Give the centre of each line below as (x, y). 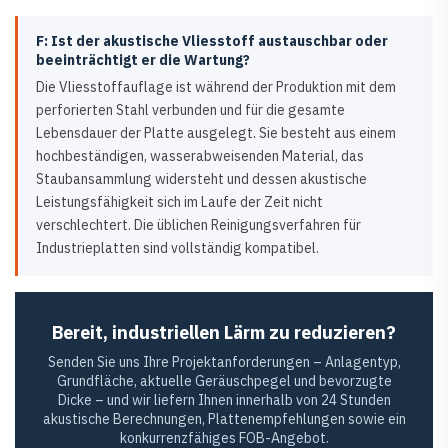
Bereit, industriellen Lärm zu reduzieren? (224, 333)
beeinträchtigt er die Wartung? (143, 60)
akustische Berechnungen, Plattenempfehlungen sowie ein (224, 419)
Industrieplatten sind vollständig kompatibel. (177, 248)
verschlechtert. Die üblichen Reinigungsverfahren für (198, 225)
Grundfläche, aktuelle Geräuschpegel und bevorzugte (224, 381)
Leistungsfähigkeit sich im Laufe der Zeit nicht (179, 202)
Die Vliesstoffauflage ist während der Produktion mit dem (216, 87)
